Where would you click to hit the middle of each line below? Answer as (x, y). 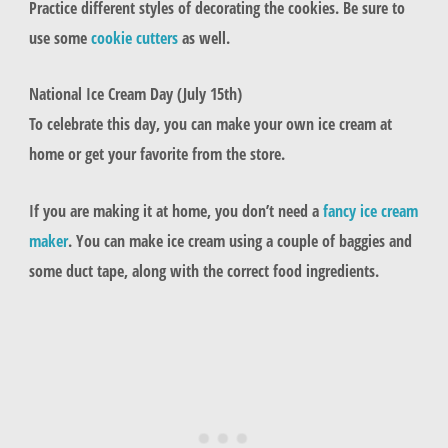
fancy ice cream (370, 210)
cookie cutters (134, 38)
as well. (205, 38)
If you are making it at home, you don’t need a (175, 210)
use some (59, 38)
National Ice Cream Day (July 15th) (135, 94)
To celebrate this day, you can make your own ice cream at (210, 124)
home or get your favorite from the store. (158, 154)
